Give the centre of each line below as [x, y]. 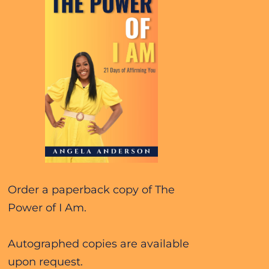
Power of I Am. [48, 207]
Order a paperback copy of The [91, 189]
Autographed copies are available [98, 243]
